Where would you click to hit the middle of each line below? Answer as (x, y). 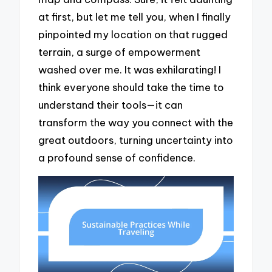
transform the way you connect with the (136, 122)
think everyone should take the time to (131, 87)
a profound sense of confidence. (117, 157)
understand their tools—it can (111, 104)
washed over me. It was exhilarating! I (130, 69)
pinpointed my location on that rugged (133, 34)
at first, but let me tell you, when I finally (135, 16)
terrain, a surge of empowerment (120, 52)
